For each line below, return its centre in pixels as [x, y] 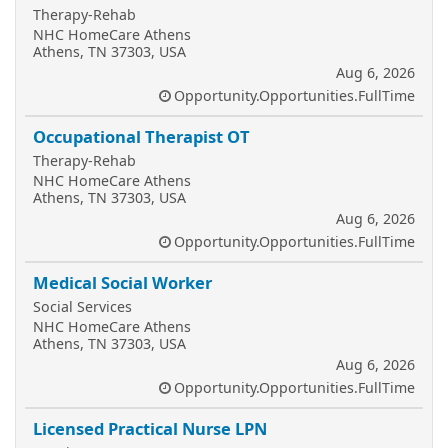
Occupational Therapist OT [141, 136]
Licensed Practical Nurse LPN [150, 428]
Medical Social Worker [122, 282]
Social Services [82, 306]
